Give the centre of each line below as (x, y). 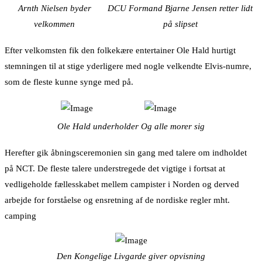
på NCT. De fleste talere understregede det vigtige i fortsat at (115, 169)
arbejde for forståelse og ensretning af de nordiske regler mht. (117, 200)
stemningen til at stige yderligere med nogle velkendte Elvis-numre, (128, 66)
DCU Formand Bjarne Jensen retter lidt (180, 8)
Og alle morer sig (173, 127)
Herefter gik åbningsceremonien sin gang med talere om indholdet (126, 153)
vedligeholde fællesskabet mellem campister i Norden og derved (122, 185)
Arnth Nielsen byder (54, 8)
